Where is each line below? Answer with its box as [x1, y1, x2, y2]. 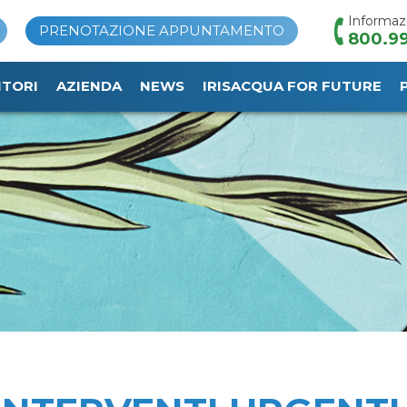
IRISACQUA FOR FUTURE [203, 77, 382, 95]
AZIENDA [56, 77, 122, 95]
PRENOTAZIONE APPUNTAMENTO [39, 22, 284, 40]
